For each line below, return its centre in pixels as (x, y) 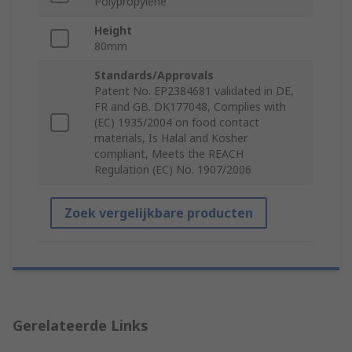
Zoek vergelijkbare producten (159, 213)
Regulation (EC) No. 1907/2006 (173, 170)
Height (113, 31)
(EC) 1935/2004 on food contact (177, 123)
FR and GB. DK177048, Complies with (190, 107)
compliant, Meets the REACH (169, 154)
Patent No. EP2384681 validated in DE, (194, 91)
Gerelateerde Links (81, 326)
